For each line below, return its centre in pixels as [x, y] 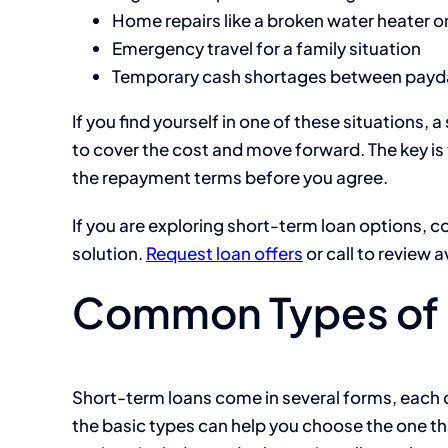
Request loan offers [224, 252]
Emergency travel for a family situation [266, 47]
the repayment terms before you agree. [230, 176]
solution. [109, 252]
